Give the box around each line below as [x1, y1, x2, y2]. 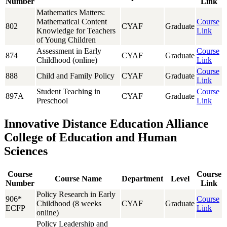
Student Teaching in [36, 87, 100, 96]
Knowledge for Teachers [36, 26, 116, 35]
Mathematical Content [36, 17, 107, 26]
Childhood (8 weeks [36, 199, 101, 208]
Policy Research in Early [36, 190, 116, 199]
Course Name [54, 174, 102, 183]
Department [122, 174, 163, 183]
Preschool [36, 96, 68, 105]
